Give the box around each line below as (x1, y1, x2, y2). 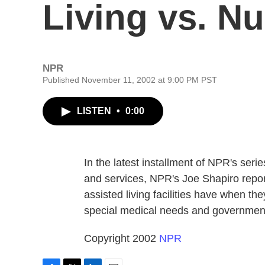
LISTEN (77, 106, 114, 116)
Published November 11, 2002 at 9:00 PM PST (43, 75, 217, 85)
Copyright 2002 (84, 232, 159, 244)
